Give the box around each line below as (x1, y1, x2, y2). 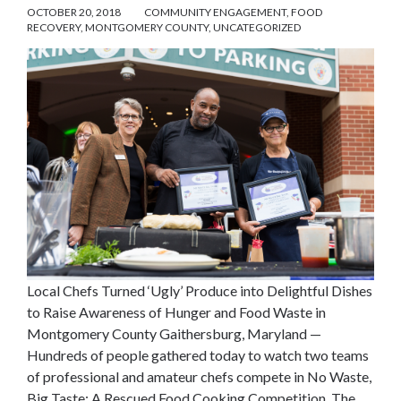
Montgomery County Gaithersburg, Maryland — (27, 324, 321, 342)
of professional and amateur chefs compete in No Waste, (27, 367, 371, 385)
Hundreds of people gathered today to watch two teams (27, 346, 369, 363)
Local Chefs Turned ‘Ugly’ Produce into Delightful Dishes (27, 281, 372, 299)
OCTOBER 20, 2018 (27, 5, 121, 20)
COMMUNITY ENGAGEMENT (144, 5, 286, 20)
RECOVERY (27, 21, 81, 35)
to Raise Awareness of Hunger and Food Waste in (27, 303, 326, 320)
